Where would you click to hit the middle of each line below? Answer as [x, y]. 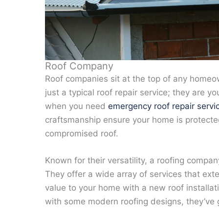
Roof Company [79, 66]
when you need [77, 106]
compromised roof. [82, 133]
